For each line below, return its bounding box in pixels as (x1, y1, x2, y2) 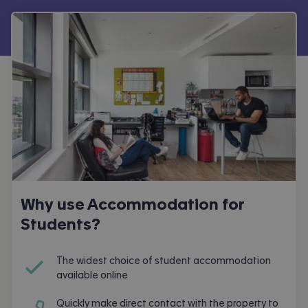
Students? (21, 217, 100, 232)
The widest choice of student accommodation (56, 256, 271, 266)
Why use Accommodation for (21, 197, 244, 212)
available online (56, 270, 128, 280)
